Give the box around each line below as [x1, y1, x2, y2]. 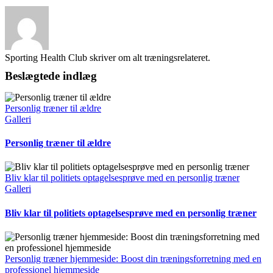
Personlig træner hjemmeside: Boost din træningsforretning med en [5, 253, 261, 264]
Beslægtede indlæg [5, 69, 97, 82]
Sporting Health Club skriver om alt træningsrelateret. [5, 52, 210, 63]
